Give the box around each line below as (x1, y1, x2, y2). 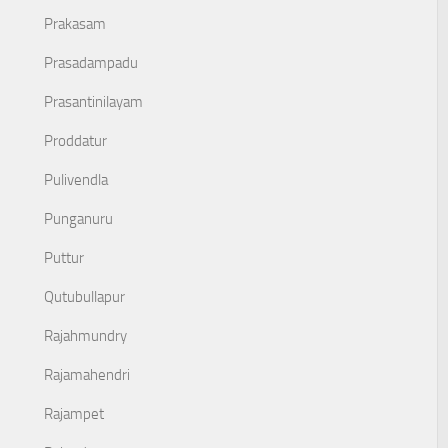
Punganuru (44, 210, 113, 228)
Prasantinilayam (44, 93, 143, 111)
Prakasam (44, 15, 106, 33)
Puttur (44, 249, 84, 267)
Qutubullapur (44, 288, 125, 306)
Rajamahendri (44, 366, 130, 384)
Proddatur (44, 132, 107, 150)
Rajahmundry (44, 327, 127, 345)
